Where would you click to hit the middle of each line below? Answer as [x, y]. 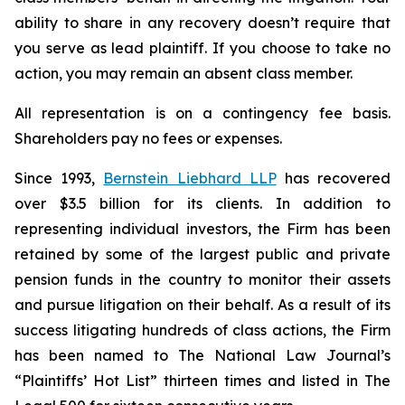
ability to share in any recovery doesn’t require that [202, 23]
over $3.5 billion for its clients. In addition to [202, 203]
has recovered [334, 178]
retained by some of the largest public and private [202, 254]
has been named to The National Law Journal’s [202, 355]
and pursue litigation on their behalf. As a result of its [202, 305]
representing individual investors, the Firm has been [202, 229]
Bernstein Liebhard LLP [190, 178]
